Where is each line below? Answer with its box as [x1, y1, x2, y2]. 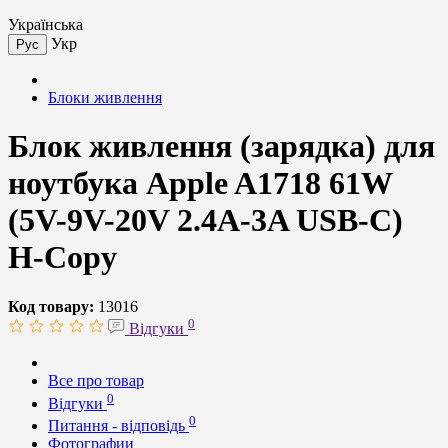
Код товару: [8, 297, 94, 315]
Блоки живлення [48, 89, 162, 106]
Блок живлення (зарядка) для [8, 128, 435, 165]
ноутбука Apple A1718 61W [8, 165, 392, 202]
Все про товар [48, 372, 144, 390]
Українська [8, 16, 83, 33]
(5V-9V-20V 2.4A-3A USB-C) [8, 202, 403, 239]
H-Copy [8, 239, 117, 276]
